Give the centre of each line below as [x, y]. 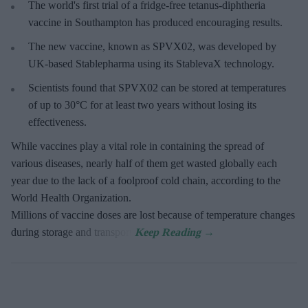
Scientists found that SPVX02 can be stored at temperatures [157, 88]
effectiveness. [57, 122]
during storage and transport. [73, 232]
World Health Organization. [71, 198]
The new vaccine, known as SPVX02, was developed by [152, 47]
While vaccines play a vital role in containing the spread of [137, 146]
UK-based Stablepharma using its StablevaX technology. [151, 64]
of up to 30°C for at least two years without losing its [142, 105]
